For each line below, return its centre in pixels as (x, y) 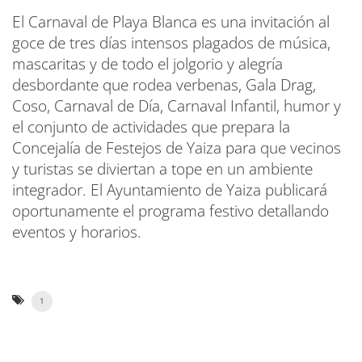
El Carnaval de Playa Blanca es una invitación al (171, 21)
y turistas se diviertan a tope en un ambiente (162, 168)
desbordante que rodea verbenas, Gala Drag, (164, 84)
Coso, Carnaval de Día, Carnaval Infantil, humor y (177, 105)
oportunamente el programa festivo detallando (170, 210)
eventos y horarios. (77, 232)
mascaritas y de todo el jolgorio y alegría (147, 63)
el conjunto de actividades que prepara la (151, 126)
